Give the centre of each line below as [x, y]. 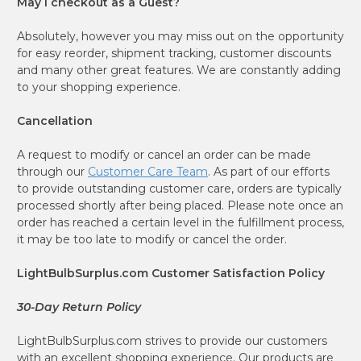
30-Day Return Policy [79, 307]
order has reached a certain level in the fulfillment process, [180, 222]
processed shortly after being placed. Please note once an [180, 205]
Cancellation [55, 120]
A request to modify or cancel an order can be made [164, 154]
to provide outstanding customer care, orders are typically [179, 188]
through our [52, 171]
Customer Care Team [148, 171]
